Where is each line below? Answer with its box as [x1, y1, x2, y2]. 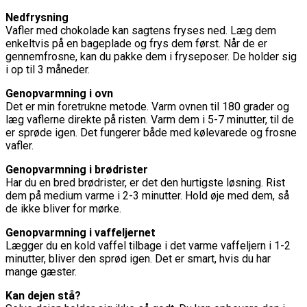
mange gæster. [5, 265, 77, 278]
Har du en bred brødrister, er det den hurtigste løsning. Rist [5, 175, 285, 189]
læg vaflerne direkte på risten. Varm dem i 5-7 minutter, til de [5, 112, 294, 126]
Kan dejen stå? [5, 288, 81, 302]
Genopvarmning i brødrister [5, 162, 148, 176]
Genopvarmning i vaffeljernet [5, 225, 156, 239]
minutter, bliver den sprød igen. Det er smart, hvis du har [5, 251, 271, 265]
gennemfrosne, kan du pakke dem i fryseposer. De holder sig [5, 49, 297, 63]
